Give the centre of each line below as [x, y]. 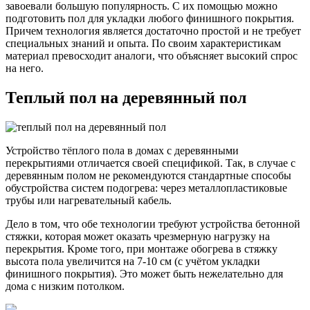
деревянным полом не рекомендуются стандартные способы [148, 175]
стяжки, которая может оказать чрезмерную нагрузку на [138, 236]
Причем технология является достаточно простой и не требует [153, 31]
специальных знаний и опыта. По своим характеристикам [143, 44]
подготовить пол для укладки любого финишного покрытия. [150, 19]
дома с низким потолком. [65, 286]
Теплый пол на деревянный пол [126, 97]
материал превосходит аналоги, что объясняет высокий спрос [152, 56]
